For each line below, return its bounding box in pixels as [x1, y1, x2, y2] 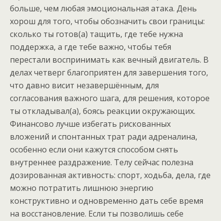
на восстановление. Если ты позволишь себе [10, 208, 184, 219]
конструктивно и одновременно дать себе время [10, 195, 203, 206]
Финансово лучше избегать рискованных [10, 118, 171, 129]
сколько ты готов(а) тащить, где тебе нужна [10, 29, 183, 39]
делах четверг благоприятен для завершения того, [10, 67, 208, 78]
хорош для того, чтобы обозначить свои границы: [10, 16, 205, 27]
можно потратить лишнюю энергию [10, 183, 153, 193]
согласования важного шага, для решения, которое [10, 93, 210, 104]
